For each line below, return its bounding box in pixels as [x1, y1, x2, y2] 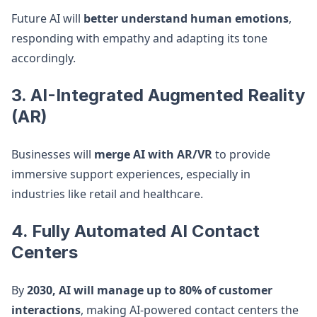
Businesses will [11, 146, 94, 162]
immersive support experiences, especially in [11, 166, 250, 182]
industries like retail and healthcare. [11, 186, 203, 202]
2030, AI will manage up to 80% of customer [27, 282, 272, 298]
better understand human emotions [83, 11, 289, 26]
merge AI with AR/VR [94, 146, 212, 162]
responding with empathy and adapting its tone [11, 30, 267, 46]
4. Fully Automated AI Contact [11, 221, 260, 241]
